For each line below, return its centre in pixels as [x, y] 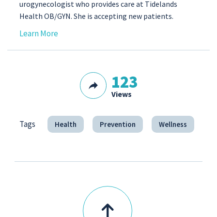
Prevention [118, 124]
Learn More [39, 33]
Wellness [173, 124]
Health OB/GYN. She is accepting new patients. [96, 16]
